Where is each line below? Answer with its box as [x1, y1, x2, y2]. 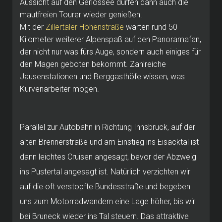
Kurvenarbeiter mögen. [20, 84, 99, 94]
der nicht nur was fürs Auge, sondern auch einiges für [20, 47, 201, 56]
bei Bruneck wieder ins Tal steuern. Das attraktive [20, 211, 189, 221]
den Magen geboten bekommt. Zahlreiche [20, 59, 166, 69]
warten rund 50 [124, 22, 177, 32]
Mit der [20, 22, 46, 32]
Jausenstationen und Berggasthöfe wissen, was [20, 71, 185, 81]
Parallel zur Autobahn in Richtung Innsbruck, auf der [20, 122, 195, 132]
